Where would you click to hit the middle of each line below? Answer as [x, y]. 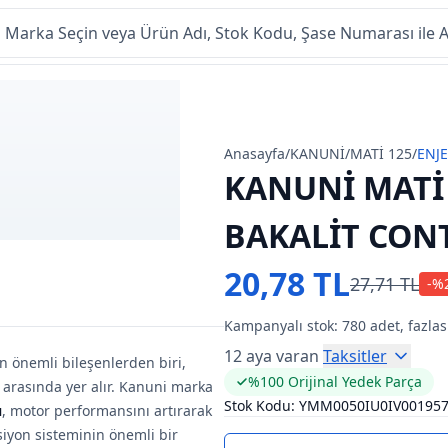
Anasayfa [254, 153]
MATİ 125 [381, 153]
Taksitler [355, 356]
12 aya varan [271, 356]
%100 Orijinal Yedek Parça [335, 381]
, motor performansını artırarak [107, 410]
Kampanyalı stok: [283, 325]
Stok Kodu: [259, 405]
